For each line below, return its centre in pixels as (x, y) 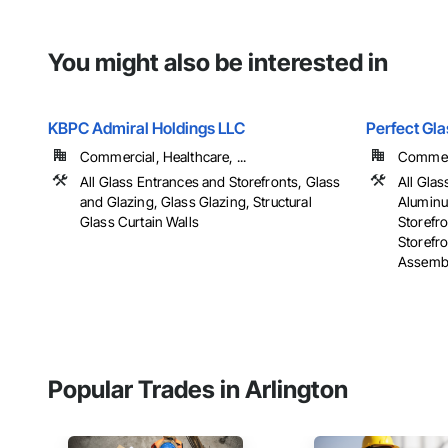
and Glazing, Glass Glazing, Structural (196, 202)
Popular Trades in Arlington (198, 390)
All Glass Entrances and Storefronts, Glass (210, 182)
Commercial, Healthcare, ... (163, 157)
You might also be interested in (218, 63)
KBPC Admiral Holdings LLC (146, 128)
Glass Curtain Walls (139, 222)
